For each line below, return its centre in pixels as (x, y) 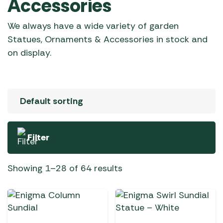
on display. (29, 53)
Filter (38, 137)
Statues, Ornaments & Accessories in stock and (108, 39)
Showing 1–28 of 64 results (65, 168)
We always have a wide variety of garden (93, 26)
